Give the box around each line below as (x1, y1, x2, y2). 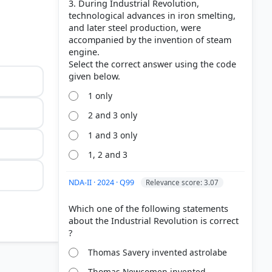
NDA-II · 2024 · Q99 (69, 177, 136, 188)
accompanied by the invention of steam (69, 33, 231, 46)
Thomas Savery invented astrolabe (88, 246, 228, 259)
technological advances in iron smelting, (69, 9, 236, 21)
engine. (69, 46, 100, 58)
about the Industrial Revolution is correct (69, 214, 239, 226)
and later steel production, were (69, 21, 201, 33)
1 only (88, 89, 113, 101)
